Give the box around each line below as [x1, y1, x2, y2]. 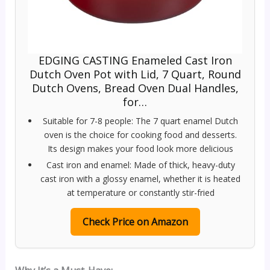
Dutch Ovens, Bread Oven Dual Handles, [31, 80, 239, 95]
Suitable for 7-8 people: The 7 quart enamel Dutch [43, 115, 238, 127]
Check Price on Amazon [82, 215, 188, 228]
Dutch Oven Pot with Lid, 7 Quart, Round [29, 66, 241, 81]
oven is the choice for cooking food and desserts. [44, 128, 237, 140]
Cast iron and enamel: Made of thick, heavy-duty [46, 159, 235, 171]
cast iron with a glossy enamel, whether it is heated [40, 172, 240, 184]
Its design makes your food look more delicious [48, 142, 233, 154]
